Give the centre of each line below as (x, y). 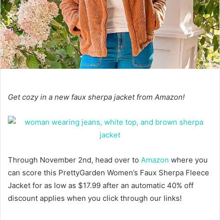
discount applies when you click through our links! (95, 198)
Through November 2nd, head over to (74, 160)
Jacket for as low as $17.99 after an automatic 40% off (101, 185)
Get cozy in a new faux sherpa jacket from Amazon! (96, 97)
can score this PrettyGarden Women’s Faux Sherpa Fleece (109, 172)
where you (188, 160)
